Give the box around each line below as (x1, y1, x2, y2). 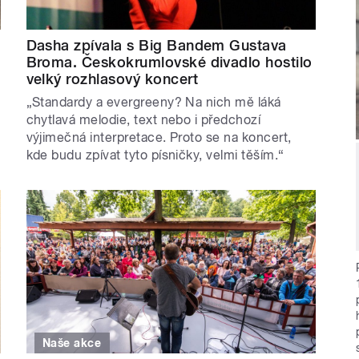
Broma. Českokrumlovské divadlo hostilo (26, 54, 313, 71)
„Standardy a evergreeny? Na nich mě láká (26, 95, 281, 111)
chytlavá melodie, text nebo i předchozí (26, 112, 261, 128)
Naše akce (42, 336, 102, 349)
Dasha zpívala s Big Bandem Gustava (26, 37, 287, 54)
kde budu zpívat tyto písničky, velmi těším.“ (26, 147, 284, 163)
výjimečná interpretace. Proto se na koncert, (26, 130, 292, 146)
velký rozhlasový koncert (26, 71, 199, 88)
